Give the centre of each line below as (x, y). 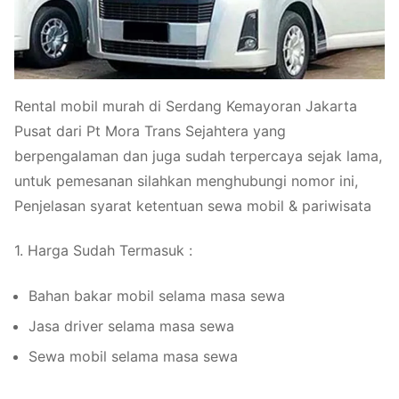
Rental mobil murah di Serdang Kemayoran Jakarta (186, 106)
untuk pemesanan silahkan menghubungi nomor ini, (186, 180)
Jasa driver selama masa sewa (131, 326)
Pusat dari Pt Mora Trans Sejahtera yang (150, 130)
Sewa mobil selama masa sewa (135, 356)
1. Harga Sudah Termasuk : (103, 251)
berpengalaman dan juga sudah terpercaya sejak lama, (198, 155)
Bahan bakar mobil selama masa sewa (157, 295)
